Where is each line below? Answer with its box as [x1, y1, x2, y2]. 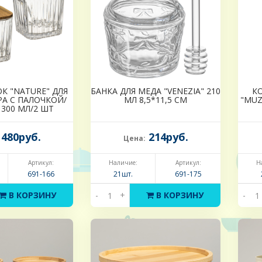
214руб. [145, 130, 188, 144]
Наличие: [108, 158, 137, 167]
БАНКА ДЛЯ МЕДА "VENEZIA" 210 [91, 85, 220, 97]
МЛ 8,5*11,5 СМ [124, 94, 187, 106]
